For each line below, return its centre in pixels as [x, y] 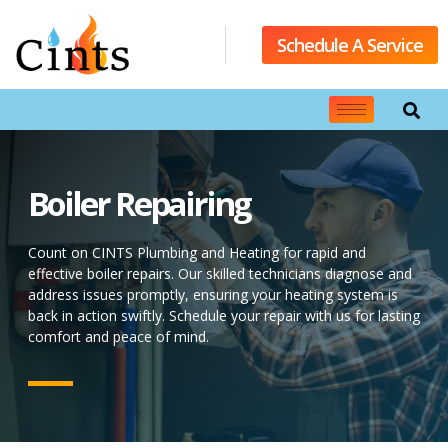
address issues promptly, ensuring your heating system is [213, 295]
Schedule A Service [349, 44]
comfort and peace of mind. [118, 337]
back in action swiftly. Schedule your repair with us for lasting [224, 316]
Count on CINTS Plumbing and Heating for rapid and [197, 253]
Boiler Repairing [139, 204]
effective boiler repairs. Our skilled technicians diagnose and [220, 274]
